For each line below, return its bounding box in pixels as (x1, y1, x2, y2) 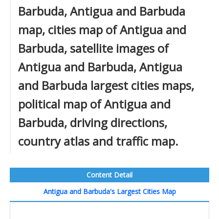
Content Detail (87, 170, 132, 179)
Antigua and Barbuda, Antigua (18, 59, 182, 75)
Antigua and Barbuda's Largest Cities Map (43, 187, 176, 196)
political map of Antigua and (18, 96, 171, 112)
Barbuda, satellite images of (18, 40, 169, 56)
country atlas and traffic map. (18, 133, 178, 149)
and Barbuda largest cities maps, (18, 77, 194, 93)
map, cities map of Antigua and (18, 22, 186, 38)
